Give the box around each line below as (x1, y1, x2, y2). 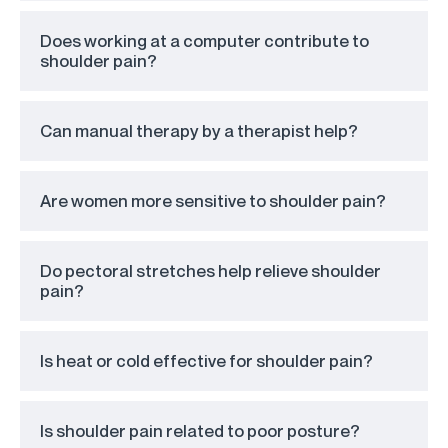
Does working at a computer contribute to (40, 29, 369, 51)
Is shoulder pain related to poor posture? (40, 419, 360, 441)
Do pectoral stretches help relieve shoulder (40, 259, 381, 281)
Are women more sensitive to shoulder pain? (40, 189, 386, 211)
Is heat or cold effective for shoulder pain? (40, 349, 373, 371)
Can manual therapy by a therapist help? (40, 119, 358, 141)
